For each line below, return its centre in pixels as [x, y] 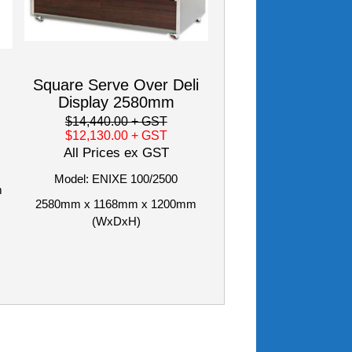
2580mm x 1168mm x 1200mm [116, 203]
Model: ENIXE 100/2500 [116, 178]
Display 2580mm [116, 102]
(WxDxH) [116, 221]
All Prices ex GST [116, 152]
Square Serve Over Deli [116, 84]
